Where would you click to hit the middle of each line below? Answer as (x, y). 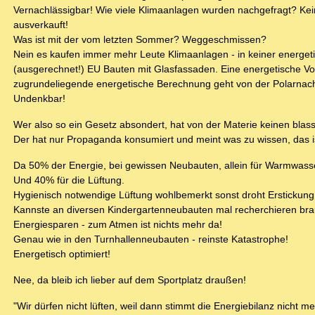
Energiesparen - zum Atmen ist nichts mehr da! (118, 225)
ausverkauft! (41, 25)
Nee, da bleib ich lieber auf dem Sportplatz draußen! (130, 280)
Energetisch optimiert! (62, 254)
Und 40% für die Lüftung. (69, 180)
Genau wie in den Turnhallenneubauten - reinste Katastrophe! (151, 239)
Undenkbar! (39, 99)
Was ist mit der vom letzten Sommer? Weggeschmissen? (140, 40)
